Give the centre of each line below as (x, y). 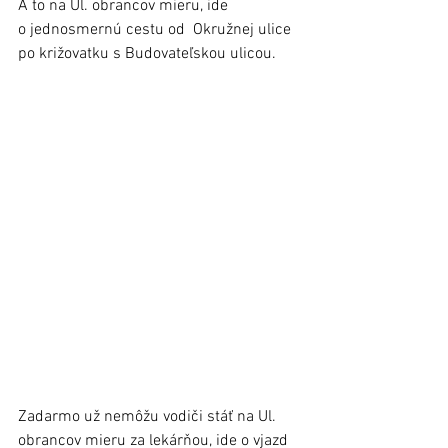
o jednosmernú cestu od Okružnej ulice (156, 29)
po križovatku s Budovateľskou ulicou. (149, 53)
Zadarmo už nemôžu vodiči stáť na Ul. (149, 416)
